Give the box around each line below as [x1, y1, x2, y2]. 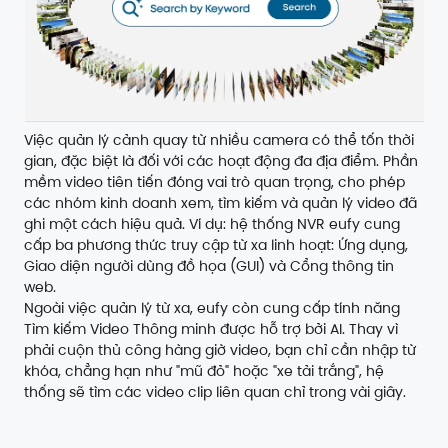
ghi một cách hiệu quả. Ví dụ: [24, 213, 230, 234]
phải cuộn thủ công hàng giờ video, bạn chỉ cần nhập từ [24, 339, 416, 360]
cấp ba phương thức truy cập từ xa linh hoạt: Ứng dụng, [24, 234, 408, 255]
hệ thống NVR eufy [230, 213, 360, 234]
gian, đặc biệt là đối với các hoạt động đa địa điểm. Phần [24, 150, 418, 171]
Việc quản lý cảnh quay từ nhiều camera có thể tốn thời [24, 129, 414, 150]
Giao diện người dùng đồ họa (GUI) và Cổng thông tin [24, 255, 394, 276]
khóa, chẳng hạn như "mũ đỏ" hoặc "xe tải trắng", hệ [24, 360, 384, 381]
